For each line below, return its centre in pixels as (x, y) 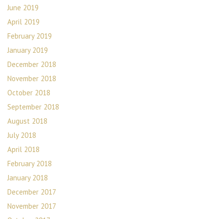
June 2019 (23, 8)
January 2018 (28, 178)
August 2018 (27, 121)
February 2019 (30, 36)
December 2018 (32, 64)
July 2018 (22, 135)
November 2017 (32, 206)
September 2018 (33, 107)
